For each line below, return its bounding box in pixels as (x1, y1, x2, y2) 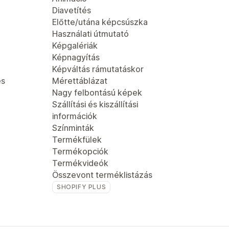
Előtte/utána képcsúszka (52, 17, 148, 27)
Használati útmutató (52, 29, 129, 39)
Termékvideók (52, 158, 108, 168)
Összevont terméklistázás (52, 170, 152, 180)
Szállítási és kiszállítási (52, 99, 138, 109)
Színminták (52, 123, 94, 133)
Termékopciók (52, 146, 108, 156)
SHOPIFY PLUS (57, 183, 106, 191)
